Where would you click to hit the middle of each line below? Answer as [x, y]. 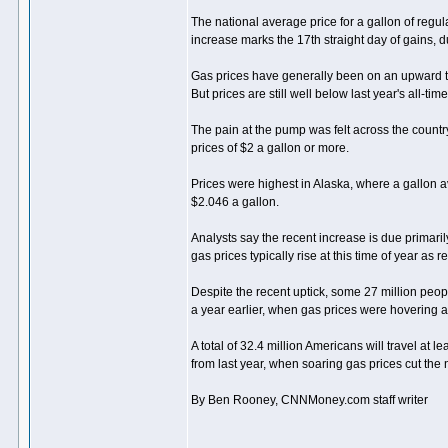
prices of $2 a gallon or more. [270, 148]
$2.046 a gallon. [235, 202]
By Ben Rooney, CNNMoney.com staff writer [309, 400]
